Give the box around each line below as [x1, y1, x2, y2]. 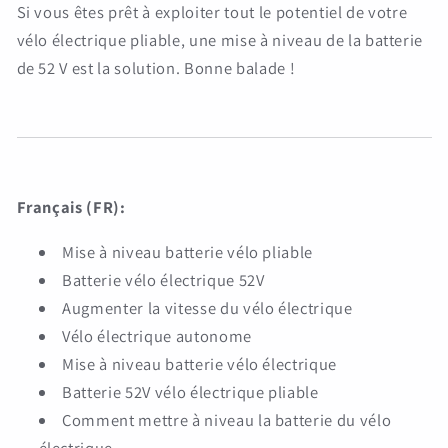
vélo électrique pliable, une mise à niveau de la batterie [16, 28, 424, 51]
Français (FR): [16, 196, 126, 218]
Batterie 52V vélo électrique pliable [62, 380, 319, 403]
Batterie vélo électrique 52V [62, 268, 265, 291]
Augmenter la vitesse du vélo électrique [62, 296, 353, 319]
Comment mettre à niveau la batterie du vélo [62, 408, 392, 431]
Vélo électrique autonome [62, 324, 252, 347]
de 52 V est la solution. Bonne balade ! [16, 56, 296, 79]
